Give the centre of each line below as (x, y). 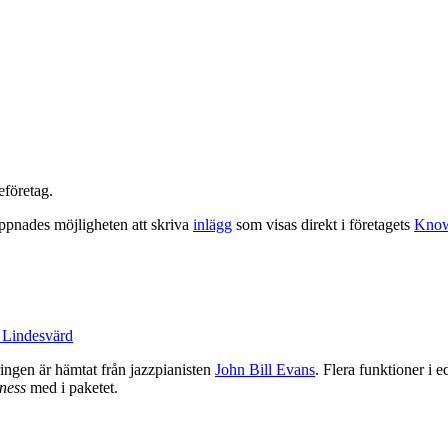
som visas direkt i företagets (323, 224)
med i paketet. (72, 388)
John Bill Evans (265, 370)
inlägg (212, 224)
